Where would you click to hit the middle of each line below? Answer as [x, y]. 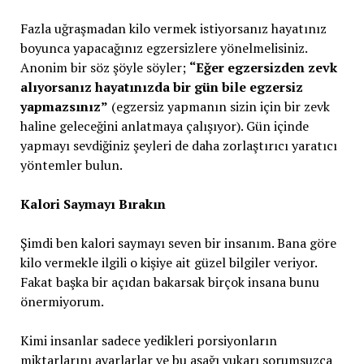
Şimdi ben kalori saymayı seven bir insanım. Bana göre [178, 243]
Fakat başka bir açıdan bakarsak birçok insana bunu [169, 282]
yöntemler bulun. [71, 165]
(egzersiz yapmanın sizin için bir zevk [219, 106]
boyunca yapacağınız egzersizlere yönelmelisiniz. [163, 48]
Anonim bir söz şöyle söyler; [104, 67]
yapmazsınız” [64, 106]
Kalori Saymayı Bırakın [93, 204]
